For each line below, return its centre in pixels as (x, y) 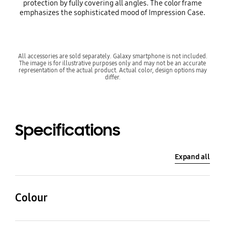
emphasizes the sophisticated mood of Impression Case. (113, 13)
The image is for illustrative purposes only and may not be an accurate (113, 63)
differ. (113, 77)
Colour (31, 198)
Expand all (193, 157)
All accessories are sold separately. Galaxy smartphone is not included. (113, 56)
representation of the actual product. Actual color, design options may (113, 70)
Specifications (68, 131)
